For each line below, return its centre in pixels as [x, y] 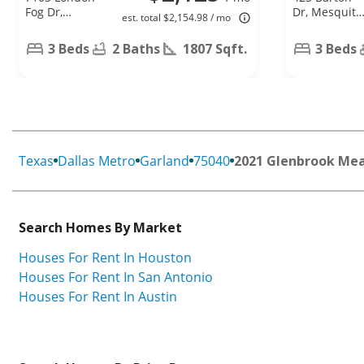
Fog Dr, [44, 11]
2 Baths [136, 48]
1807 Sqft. [215, 48]
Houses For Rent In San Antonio [116, 277]
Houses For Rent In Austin [98, 296]
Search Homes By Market [100, 227]
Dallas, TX [51, 26]
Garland [165, 160]
